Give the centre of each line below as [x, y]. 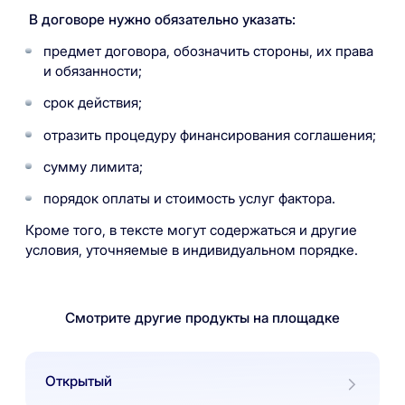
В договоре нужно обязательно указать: [160, 19]
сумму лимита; [93, 166]
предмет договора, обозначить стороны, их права [208, 52]
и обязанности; [92, 71]
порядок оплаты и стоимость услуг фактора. [189, 198]
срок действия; [92, 103]
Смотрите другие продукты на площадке [202, 317]
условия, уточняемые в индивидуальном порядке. [192, 250]
